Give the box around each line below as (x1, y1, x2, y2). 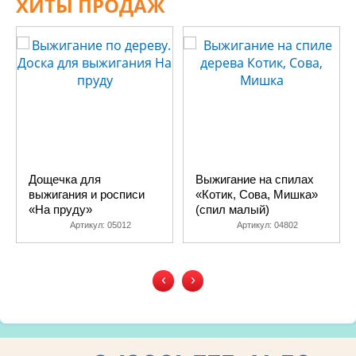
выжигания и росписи (29, 188, 145, 201)
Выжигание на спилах (195, 172, 314, 186)
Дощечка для (29, 172, 101, 186)
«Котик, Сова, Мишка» (195, 188, 318, 201)
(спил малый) (195, 203, 269, 216)
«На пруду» (29, 203, 92, 216)
